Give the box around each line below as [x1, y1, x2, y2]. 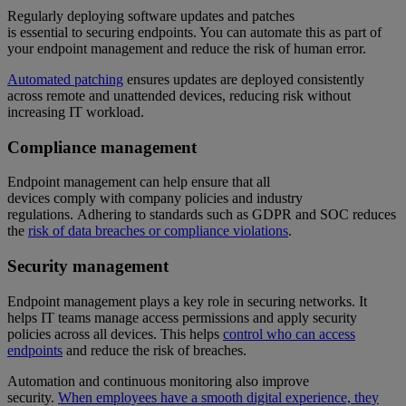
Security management [7, 256, 169, 276]
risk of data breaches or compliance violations [28, 223, 288, 239]
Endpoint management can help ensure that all [7, 174, 270, 190]
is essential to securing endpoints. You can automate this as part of [7, 24, 382, 40]
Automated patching [7, 71, 123, 87]
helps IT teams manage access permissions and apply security [7, 309, 357, 325]
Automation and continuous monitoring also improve [7, 372, 309, 389]
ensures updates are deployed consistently [123, 71, 364, 87]
